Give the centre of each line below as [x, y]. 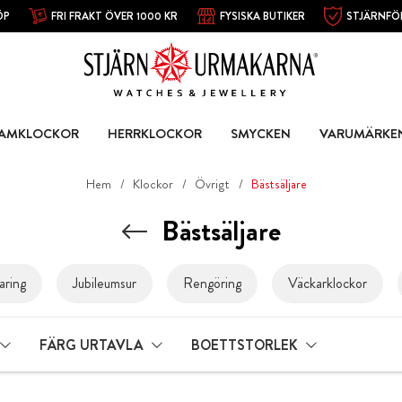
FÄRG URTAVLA [92, 345]
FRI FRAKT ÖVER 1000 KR [115, 16]
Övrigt [213, 184]
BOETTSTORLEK [245, 345]
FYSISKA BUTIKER [262, 16]
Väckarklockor [328, 284]
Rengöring [212, 284]
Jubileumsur [105, 284]
